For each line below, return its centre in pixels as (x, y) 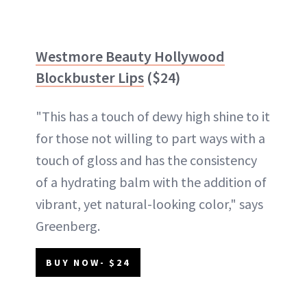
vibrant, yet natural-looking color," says (149, 204)
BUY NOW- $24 (88, 262)
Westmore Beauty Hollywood (130, 56)
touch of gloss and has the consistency (146, 160)
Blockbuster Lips (90, 77)
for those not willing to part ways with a (150, 138)
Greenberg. (68, 225)
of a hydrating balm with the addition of (151, 182)
